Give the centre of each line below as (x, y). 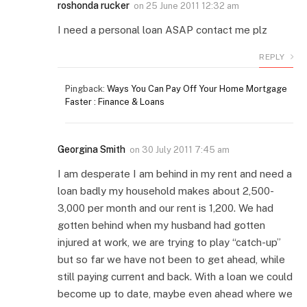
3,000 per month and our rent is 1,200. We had (165, 208)
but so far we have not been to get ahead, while (171, 259)
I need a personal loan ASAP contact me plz (162, 29)
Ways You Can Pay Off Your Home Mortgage (197, 88)
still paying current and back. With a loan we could (175, 276)
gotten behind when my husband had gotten (161, 225)
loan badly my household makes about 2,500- (166, 191)
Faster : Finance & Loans (115, 101)
